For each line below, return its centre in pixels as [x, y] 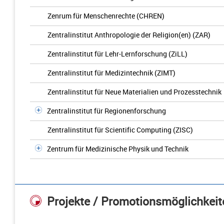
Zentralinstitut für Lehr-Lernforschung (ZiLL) [117, 54]
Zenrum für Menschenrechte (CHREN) [106, 16]
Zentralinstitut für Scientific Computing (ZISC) [120, 130]
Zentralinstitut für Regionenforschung [106, 111]
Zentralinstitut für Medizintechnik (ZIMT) [111, 73]
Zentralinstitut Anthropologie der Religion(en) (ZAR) [129, 35]
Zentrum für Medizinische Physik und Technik [118, 149]
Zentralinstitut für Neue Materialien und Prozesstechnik [134, 92]
